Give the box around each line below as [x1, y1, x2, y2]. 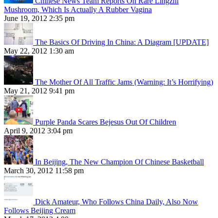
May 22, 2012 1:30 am [4, 47, 74, 55]
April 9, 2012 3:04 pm [4, 127, 73, 135]
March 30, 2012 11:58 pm [4, 166, 84, 175]
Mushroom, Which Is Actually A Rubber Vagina [4, 5, 152, 14]
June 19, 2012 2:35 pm [4, 14, 74, 23]
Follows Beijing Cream [4, 206, 75, 215]
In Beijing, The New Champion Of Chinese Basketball [35, 158, 204, 166]
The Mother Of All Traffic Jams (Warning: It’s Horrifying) [35, 78, 213, 87]
